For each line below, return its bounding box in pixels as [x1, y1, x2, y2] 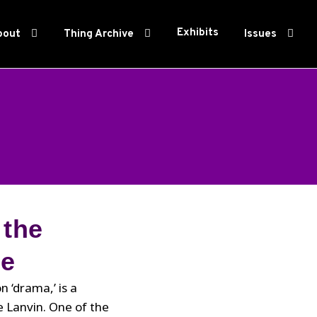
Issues [244, 28, 277, 41]
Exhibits [177, 26, 219, 40]
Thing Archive [64, 28, 134, 41]
